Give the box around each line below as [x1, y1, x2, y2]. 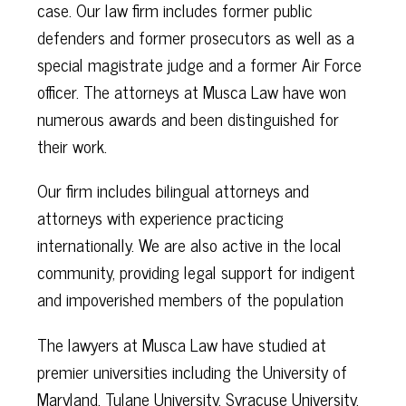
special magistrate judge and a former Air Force [36, 50, 362, 79]
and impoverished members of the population [36, 285, 343, 314]
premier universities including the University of [36, 356, 347, 385]
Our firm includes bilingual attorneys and [36, 176, 309, 205]
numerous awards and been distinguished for [36, 104, 339, 133]
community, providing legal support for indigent [36, 257, 355, 286]
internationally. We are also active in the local [36, 230, 342, 259]
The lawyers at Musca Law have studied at [36, 329, 326, 358]
